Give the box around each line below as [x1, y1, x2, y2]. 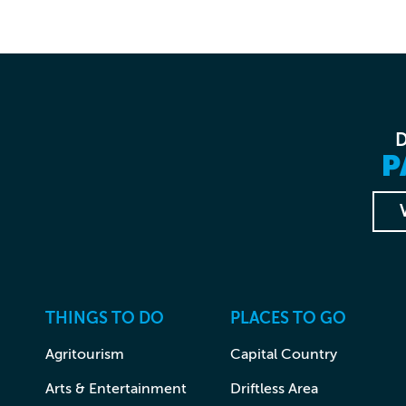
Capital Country [229, 345, 337, 362]
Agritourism [45, 345, 124, 362]
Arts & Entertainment [45, 380, 187, 397]
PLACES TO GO [229, 308, 346, 327]
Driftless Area [229, 380, 318, 397]
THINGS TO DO [45, 308, 164, 327]
